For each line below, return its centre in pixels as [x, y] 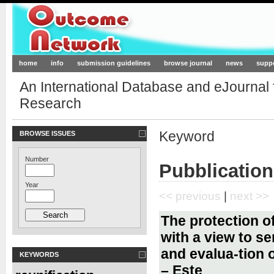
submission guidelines [114, 63]
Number [37, 159]
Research [50, 104]
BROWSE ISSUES [47, 133]
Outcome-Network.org [131, 29]
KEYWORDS [39, 254]
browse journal [188, 63]
